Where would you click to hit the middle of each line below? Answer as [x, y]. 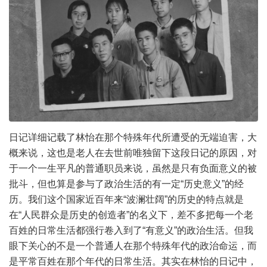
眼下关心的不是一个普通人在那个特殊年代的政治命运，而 [133, 246]
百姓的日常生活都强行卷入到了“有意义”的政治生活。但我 [131, 230]
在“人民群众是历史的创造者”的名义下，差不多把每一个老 [131, 215]
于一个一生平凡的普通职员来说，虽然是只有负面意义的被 [133, 168]
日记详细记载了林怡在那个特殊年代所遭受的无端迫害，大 [133, 137]
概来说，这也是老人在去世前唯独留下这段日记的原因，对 [133, 153]
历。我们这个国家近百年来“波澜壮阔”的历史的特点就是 [126, 199]
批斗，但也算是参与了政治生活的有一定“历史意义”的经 [126, 184]
